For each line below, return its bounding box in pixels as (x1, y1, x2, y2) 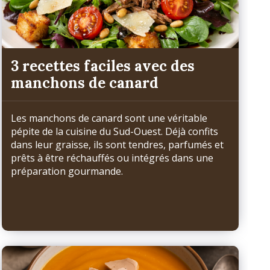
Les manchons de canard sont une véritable (10, 111, 207, 125)
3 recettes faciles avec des (10, 56, 195, 75)
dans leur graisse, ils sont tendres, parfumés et (10, 138, 224, 152)
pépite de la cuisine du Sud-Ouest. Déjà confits (10, 125, 218, 139)
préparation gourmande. (10, 165, 125, 178)
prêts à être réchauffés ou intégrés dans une (10, 151, 213, 165)
